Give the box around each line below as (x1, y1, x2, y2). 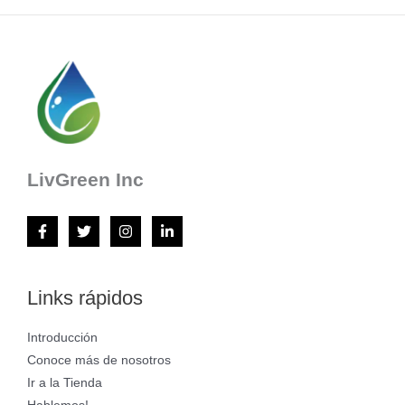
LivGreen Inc (27, 168, 144, 190)
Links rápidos (27, 286, 143, 309)
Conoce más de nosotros (27, 353, 171, 368)
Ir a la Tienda (27, 376, 102, 391)
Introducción (27, 331, 98, 345)
